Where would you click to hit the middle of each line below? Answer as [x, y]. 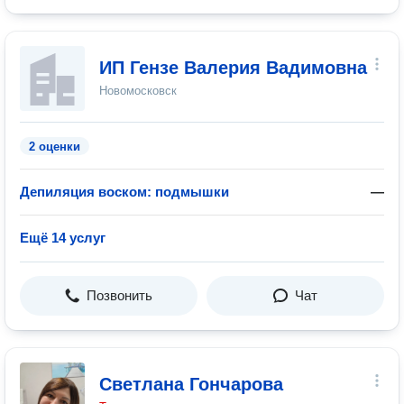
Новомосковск [138, 91]
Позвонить [119, 295]
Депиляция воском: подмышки [124, 192]
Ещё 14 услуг [63, 238]
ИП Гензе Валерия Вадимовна [233, 68]
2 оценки [55, 147]
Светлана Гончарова [191, 384]
